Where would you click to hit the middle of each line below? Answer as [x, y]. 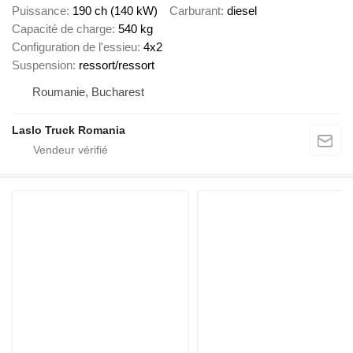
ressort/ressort [117, 65]
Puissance [39, 10]
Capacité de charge [62, 28]
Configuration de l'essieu [74, 46]
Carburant [195, 10]
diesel [242, 10]
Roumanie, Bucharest [88, 91]
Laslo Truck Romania [69, 130]
